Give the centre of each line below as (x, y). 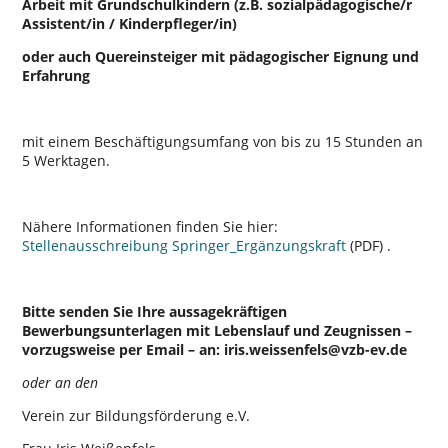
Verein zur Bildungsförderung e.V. (136, 415)
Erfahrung (56, 75)
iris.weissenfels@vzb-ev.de (316, 349)
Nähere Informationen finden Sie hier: (150, 226)
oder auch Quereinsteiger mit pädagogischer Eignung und (221, 56)
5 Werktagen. (66, 160)
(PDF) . (369, 245)
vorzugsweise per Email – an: (121, 349)
